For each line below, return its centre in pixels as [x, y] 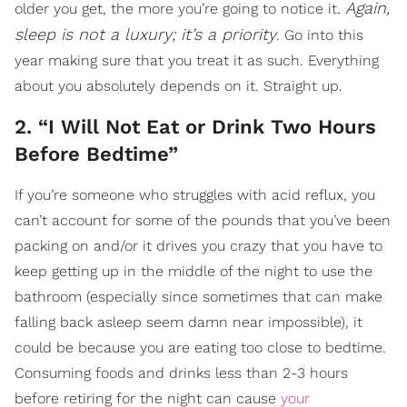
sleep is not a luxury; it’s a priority [145, 34]
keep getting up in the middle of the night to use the [194, 271]
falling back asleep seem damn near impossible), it [189, 322]
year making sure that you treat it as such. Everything [197, 60]
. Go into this [320, 35]
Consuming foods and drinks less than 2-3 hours [181, 373]
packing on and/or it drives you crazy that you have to [199, 246]
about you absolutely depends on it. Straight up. [179, 86]
